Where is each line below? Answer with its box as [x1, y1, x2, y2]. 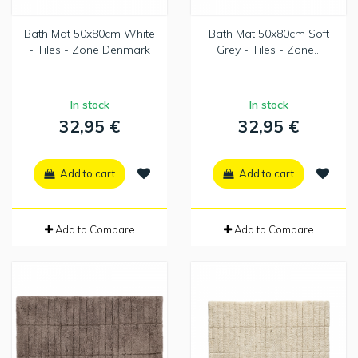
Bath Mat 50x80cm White [24, 26, 155, 42]
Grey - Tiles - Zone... [216, 42, 321, 58]
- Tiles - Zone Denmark [29, 42, 150, 58]
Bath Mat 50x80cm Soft [208, 26, 329, 42]
